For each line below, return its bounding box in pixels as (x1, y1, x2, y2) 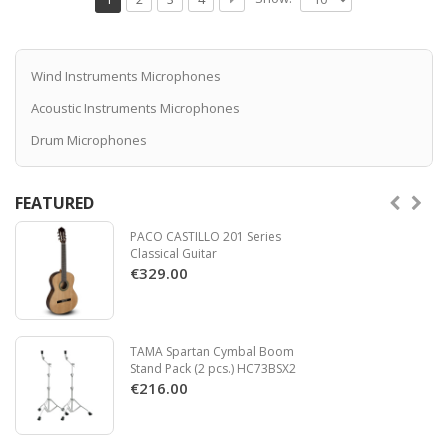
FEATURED (15, 191, 94, 214)
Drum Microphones (31, 130, 147, 149)
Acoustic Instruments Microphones (31, 98, 240, 117)
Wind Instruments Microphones (31, 66, 221, 85)
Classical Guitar (130, 244, 217, 262)
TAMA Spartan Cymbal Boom (130, 342, 294, 360)
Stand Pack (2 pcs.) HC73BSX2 (130, 359, 296, 377)
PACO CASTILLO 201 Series (130, 227, 281, 245)
